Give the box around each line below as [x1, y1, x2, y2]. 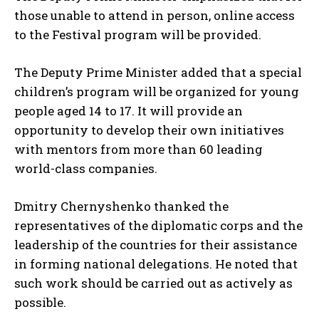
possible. [14, 293, 66, 310]
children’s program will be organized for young [14, 83, 299, 100]
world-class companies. [14, 159, 157, 177]
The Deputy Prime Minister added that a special [14, 63, 302, 80]
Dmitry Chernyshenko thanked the [14, 197, 229, 214]
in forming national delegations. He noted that [14, 255, 298, 272]
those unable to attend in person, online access [14, 6, 295, 23]
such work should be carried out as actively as [14, 274, 293, 291]
